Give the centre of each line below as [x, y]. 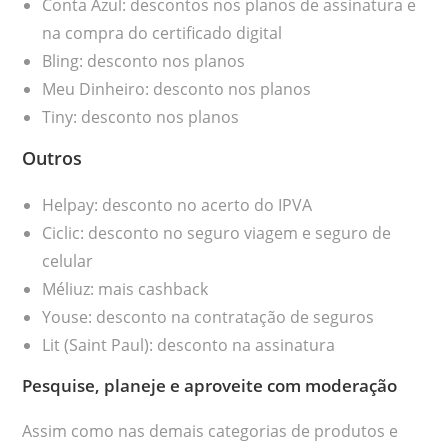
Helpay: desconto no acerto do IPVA [177, 204]
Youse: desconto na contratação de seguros [208, 316]
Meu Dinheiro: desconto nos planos [177, 88]
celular [68, 260]
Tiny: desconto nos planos [141, 116]
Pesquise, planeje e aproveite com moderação [210, 385]
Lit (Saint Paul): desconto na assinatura [189, 344]
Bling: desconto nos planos [144, 60]
